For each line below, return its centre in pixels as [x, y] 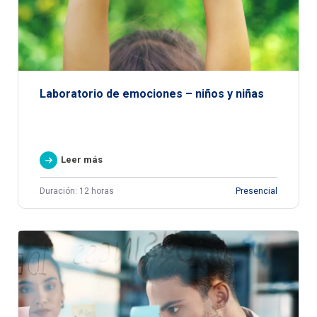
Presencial [257, 191]
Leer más [82, 160]
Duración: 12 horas [77, 191]
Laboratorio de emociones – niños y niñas [152, 94]
